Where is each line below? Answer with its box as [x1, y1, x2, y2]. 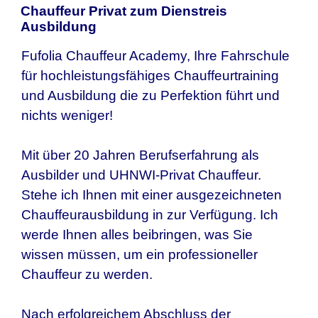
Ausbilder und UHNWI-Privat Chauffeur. [21, 167, 261, 182]
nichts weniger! [21, 107, 113, 123]
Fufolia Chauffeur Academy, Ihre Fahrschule [21, 48, 290, 63]
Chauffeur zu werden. [21, 266, 153, 282]
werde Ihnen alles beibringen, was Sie [21, 226, 253, 242]
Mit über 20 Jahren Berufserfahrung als [21, 147, 259, 163]
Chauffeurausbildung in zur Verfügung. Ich [21, 207, 278, 222]
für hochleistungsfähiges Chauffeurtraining [21, 67, 279, 83]
